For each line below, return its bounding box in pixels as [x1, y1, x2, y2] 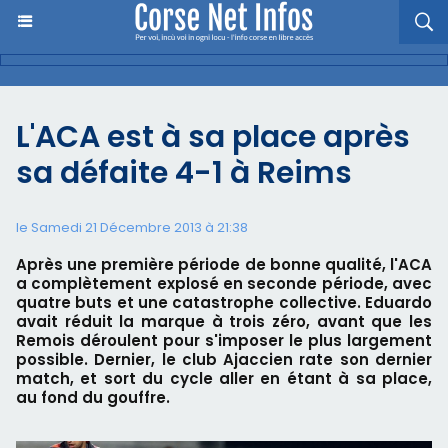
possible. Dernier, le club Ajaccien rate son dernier [16, 349, 432, 370]
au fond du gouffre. [16, 387, 170, 408]
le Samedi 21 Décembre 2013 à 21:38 [16, 218, 248, 237]
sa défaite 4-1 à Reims [16, 152, 352, 194]
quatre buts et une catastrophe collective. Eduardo [16, 292, 432, 313]
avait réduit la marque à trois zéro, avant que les [16, 311, 432, 332]
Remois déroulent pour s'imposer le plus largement [16, 330, 432, 351]
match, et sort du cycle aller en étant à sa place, [16, 368, 432, 389]
